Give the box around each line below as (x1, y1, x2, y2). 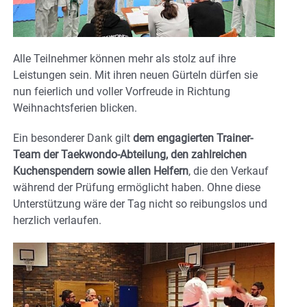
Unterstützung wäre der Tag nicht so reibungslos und (13, 197, 267, 210)
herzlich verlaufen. (13, 213, 101, 227)
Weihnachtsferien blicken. (13, 101, 137, 114)
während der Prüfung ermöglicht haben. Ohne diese (13, 180, 260, 194)
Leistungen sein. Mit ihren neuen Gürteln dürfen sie (13, 68, 258, 82)
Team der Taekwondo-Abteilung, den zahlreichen (13, 147, 247, 161)
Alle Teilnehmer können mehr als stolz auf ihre (13, 51, 236, 65)
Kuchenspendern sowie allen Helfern (13, 164, 188, 177)
